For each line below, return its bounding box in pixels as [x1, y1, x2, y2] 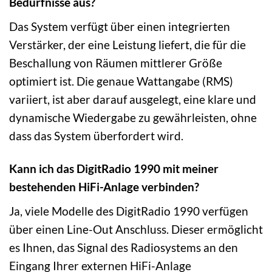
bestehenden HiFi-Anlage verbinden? [9, 180, 199, 194]
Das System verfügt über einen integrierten [9, 19, 230, 33]
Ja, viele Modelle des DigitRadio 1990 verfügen [9, 204, 248, 219]
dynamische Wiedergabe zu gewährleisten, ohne [9, 110, 257, 124]
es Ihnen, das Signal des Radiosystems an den [9, 240, 238, 255]
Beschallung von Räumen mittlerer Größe [9, 55, 222, 70]
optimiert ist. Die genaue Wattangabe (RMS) [9, 73, 233, 88]
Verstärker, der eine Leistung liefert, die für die [9, 37, 246, 52]
